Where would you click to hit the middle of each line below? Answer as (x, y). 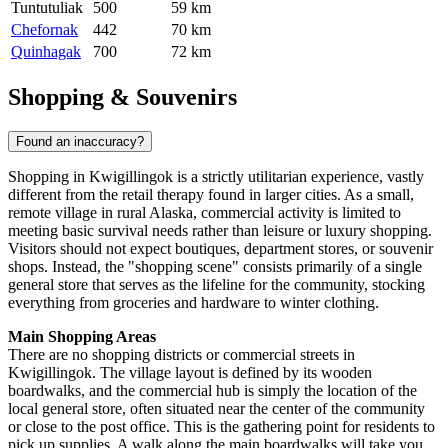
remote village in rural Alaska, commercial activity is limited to (204, 213)
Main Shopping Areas (82, 337)
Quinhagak (46, 52)
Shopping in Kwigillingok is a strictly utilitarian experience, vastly (216, 177)
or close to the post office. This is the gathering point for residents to (221, 427)
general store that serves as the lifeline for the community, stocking (216, 285)
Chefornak (44, 30)
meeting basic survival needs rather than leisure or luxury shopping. (220, 231)
